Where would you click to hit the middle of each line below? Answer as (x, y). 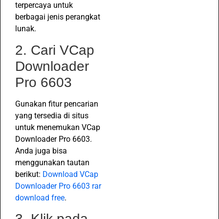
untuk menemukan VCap (58, 127)
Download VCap (70, 174)
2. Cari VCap (55, 50)
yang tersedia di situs (52, 115)
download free (40, 197)
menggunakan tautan (52, 162)
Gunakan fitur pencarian (57, 104)
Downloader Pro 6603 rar (58, 186)
